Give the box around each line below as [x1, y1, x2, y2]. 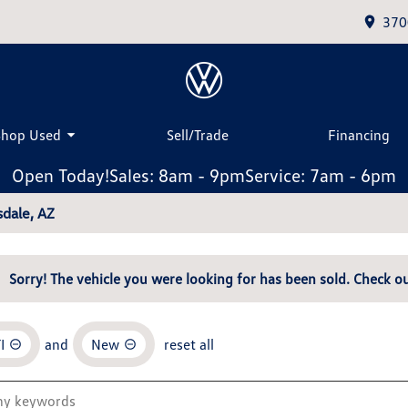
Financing [328, 125, 391, 144]
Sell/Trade [166, 125, 229, 144]
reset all [164, 335, 214, 353]
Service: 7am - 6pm [245, 164, 396, 186]
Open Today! [12, 164, 109, 186]
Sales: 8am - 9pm [109, 164, 245, 186]
